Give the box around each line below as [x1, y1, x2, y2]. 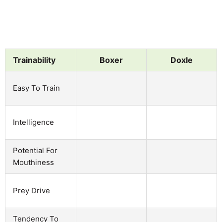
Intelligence [13, 117, 54, 127]
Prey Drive [13, 185, 50, 195]
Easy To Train [13, 83, 60, 93]
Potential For [13, 145, 57, 155]
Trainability [13, 55, 55, 65]
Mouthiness [13, 157, 54, 167]
